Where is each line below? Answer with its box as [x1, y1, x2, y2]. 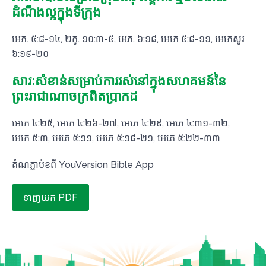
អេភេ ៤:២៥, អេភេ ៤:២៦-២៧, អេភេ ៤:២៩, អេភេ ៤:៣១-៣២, [12, 118, 230, 129]
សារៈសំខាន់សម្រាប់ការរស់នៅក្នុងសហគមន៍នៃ [12, 73, 226, 88]
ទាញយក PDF [23, 192, 78, 203]
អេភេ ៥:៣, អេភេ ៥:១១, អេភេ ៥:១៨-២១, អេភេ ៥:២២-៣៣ [12, 132, 220, 144]
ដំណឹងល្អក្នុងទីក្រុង [12, 4, 101, 20]
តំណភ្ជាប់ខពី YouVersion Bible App [12, 159, 154, 170]
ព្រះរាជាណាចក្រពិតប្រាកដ [12, 88, 138, 104]
